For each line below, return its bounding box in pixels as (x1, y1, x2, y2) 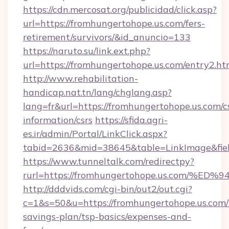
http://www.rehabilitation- (23, 73, 138, 84)
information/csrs (23, 114, 93, 126)
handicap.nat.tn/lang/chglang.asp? (23, 86, 172, 98)
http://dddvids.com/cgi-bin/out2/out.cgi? (23, 183, 192, 195)
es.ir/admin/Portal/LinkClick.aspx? (23, 128, 167, 140)
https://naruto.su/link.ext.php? (23, 45, 150, 57)
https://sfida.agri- (95, 114, 168, 126)
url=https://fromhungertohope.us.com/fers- (23, 17, 205, 29)
